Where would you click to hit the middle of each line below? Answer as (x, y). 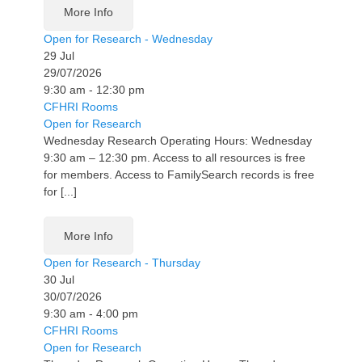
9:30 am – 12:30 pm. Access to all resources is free (175, 157)
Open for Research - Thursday (122, 262)
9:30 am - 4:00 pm (91, 313)
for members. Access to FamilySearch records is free (179, 174)
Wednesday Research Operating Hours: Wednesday (178, 140)
